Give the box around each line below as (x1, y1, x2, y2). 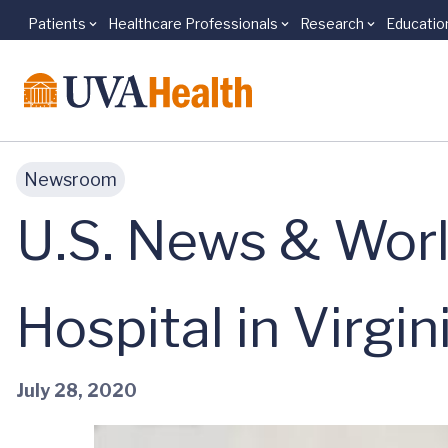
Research (300, 15, 364, 32)
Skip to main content (31, 25, 191, 44)
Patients (28, 15, 86, 32)
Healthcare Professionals (108, 15, 278, 32)
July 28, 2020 (16, 379, 137, 401)
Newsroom (24, 169, 117, 190)
